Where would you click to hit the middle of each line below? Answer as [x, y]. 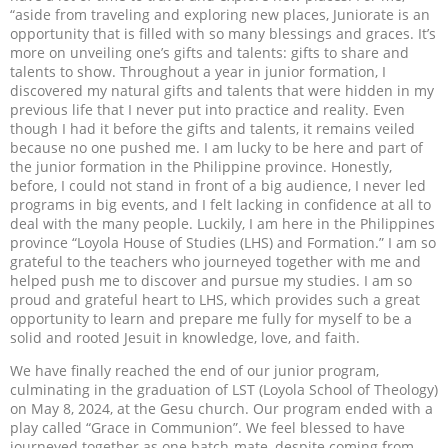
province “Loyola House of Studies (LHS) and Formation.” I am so [223, 242]
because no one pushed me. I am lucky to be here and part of [216, 147]
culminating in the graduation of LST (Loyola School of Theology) [224, 390]
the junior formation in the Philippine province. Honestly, [201, 166]
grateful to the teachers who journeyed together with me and [215, 261]
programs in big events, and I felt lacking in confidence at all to [220, 204]
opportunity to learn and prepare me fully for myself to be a [211, 318]
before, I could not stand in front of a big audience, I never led [218, 185]
